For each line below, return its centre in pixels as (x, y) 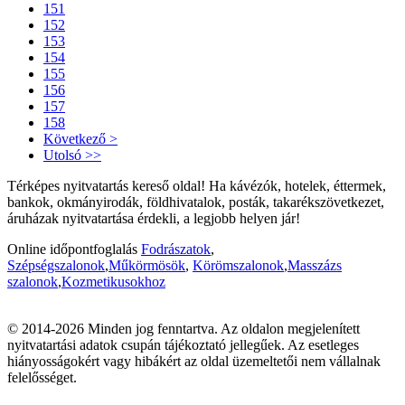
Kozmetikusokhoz (113, 281)
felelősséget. (42, 377)
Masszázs (315, 265)
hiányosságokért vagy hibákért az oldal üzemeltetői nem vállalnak (194, 361)
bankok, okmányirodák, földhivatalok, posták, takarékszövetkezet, (196, 202)
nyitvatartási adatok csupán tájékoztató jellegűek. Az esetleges (183, 344)
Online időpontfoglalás (74, 249)
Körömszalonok (238, 265)
